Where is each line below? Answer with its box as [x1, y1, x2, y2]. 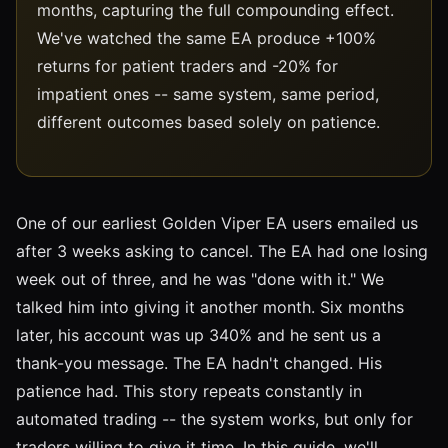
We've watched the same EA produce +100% [37, 27, 376, 48]
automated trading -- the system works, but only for [16, 408, 413, 429]
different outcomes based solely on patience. [37, 111, 380, 132]
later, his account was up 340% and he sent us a [16, 324, 381, 345]
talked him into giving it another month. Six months [16, 296, 404, 317]
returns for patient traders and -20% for [37, 55, 338, 76]
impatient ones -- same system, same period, [37, 83, 379, 104]
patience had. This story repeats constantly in [16, 380, 362, 401]
